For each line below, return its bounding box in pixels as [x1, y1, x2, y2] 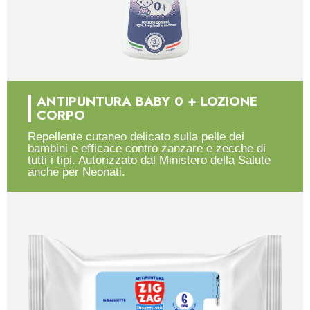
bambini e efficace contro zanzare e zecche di [28, 142, 266, 156]
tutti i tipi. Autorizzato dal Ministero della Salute [28, 154, 271, 167]
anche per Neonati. [28, 165, 125, 179]
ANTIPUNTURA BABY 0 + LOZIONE [37, 92, 257, 111]
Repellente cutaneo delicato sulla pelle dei [28, 130, 244, 144]
